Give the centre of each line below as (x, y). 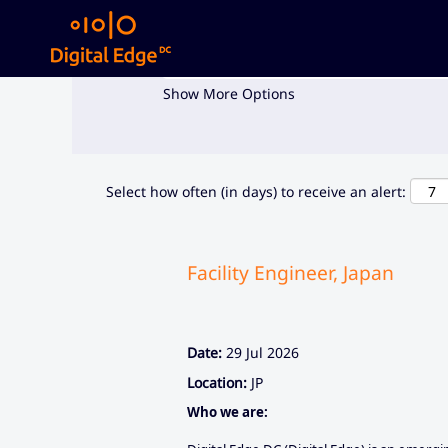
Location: (217, 382)
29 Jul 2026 (262, 352)
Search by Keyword (226, 39)
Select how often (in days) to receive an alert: (256, 191)
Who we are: (227, 412)
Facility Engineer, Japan (290, 272)
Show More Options (229, 93)
